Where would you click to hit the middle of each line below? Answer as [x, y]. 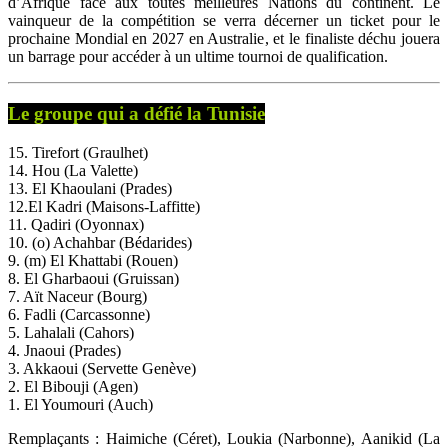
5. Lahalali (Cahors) [71, 332]
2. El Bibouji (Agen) [73, 386]
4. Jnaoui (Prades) [64, 350]
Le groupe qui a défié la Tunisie [136, 113]
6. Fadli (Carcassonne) [79, 314]
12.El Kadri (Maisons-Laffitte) [104, 206]
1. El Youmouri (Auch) [80, 404]
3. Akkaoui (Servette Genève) [102, 368]
